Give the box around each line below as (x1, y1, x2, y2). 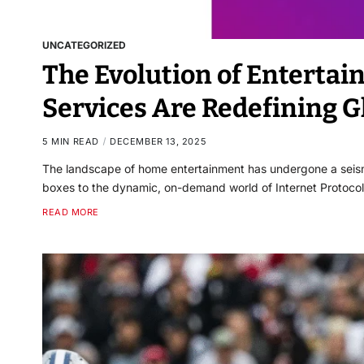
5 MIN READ (42, 135, 99, 147)
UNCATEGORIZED (42, 38, 126, 51)
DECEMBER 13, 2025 (110, 135, 207, 147)
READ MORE (42, 206, 99, 218)
